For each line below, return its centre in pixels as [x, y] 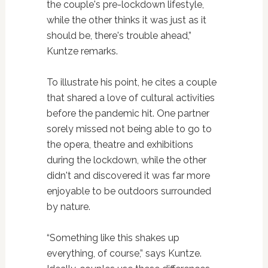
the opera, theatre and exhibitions [120, 145]
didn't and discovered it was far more [128, 176]
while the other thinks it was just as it [126, 20]
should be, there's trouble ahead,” [119, 36]
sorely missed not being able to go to [129, 129]
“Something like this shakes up [113, 238]
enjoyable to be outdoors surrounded [129, 191]
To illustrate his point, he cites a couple [131, 83]
